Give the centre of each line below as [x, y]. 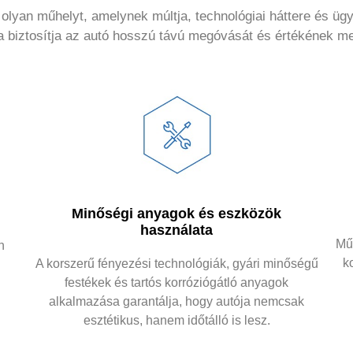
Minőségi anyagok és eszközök [176, 213]
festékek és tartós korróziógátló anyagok [176, 282]
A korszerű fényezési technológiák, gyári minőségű [176, 263]
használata [176, 230]
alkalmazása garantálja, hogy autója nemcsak [176, 301]
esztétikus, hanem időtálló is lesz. [176, 320]
